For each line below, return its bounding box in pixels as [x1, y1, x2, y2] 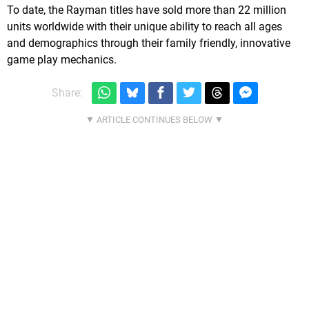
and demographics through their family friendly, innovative [7, 36, 290, 50]
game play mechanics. [7, 52, 117, 66]
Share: [51, 86, 83, 100]
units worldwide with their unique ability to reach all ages [7, 19, 282, 33]
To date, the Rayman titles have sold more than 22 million [7, 3, 286, 17]
